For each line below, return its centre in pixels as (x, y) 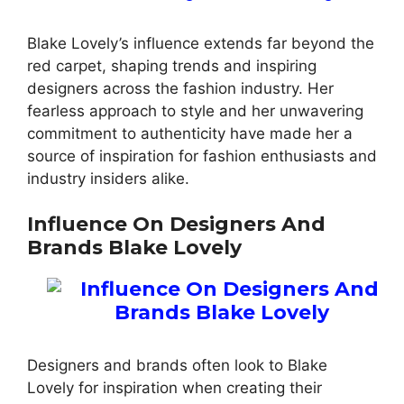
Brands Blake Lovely (134, 248)
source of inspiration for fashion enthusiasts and (202, 156)
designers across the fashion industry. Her (180, 88)
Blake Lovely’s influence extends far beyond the (201, 43)
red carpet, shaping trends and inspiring (172, 65)
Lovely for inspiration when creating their (174, 388)
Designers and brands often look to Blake (177, 366)
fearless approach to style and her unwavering (195, 110)
